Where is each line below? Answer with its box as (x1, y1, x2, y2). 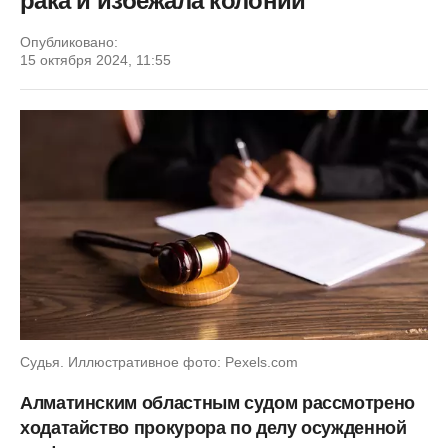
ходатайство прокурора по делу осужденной (20, 417, 407, 438)
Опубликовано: (20, 34, 118, 50)
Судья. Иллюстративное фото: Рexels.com (20, 353, 298, 370)
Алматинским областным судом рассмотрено (20, 392, 415, 413)
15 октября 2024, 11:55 (20, 52, 171, 68)
